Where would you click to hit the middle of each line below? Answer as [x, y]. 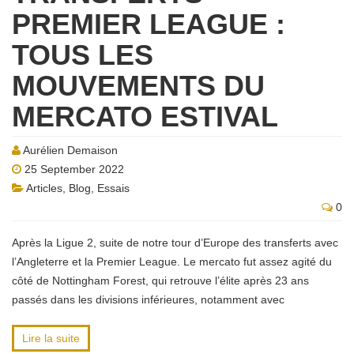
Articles [44, 188]
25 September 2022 [73, 169]
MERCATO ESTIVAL [145, 117]
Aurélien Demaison [70, 150]
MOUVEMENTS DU [138, 86]
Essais [113, 188]
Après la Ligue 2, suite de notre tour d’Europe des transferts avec [175, 243]
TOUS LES [83, 55]
